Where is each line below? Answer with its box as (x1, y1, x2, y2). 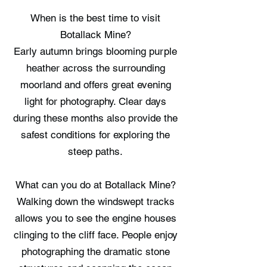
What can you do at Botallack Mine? (15, 179, 176, 191)
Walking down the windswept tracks (16, 195, 175, 207)
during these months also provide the (13, 112, 178, 124)
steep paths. (68, 145, 123, 157)
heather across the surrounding (26, 62, 165, 74)
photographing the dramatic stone (21, 246, 170, 257)
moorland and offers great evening (20, 79, 171, 91)
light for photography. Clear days (24, 95, 166, 107)
